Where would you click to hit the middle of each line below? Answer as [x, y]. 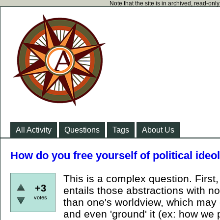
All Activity [34, 130]
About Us [158, 130]
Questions [82, 130]
